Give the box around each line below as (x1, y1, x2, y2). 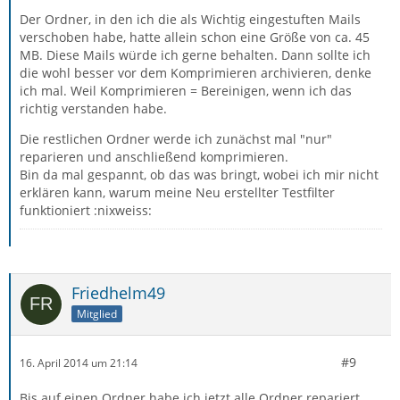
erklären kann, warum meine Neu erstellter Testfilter (20, 184, 335, 201)
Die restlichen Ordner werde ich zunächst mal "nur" (20, 130, 332, 147)
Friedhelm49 (71, 282, 165, 304)
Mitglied (77, 305, 117, 321)
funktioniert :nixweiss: (20, 202, 152, 219)
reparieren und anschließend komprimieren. (20, 148, 288, 165)
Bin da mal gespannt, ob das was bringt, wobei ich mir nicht (20, 166, 379, 183)
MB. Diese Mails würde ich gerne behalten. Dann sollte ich (20, 46, 371, 63)
